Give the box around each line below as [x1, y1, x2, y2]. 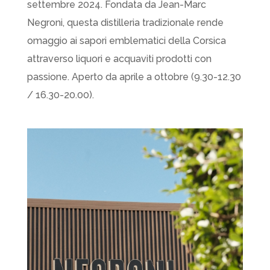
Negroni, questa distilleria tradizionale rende [27, 17, 224, 28]
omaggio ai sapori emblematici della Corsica [27, 35, 226, 46]
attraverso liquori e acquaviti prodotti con [27, 53, 212, 64]
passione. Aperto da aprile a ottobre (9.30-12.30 [27, 71, 241, 83]
